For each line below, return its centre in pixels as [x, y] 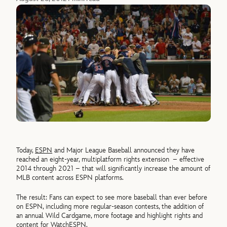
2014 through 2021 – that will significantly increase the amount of [113, 169]
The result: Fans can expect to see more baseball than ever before [112, 197]
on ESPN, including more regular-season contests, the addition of [110, 206]
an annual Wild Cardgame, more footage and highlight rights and [110, 215]
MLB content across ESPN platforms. [70, 178]
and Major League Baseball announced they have [124, 150]
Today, [26, 150]
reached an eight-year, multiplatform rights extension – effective [110, 160]
